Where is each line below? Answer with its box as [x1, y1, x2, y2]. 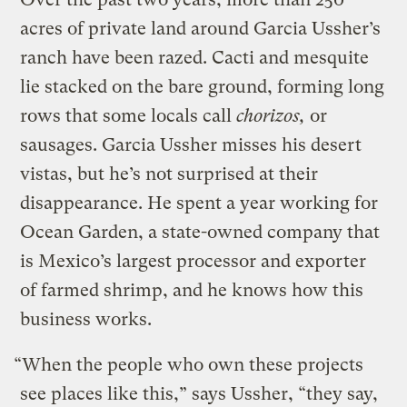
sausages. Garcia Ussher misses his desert [20, 134, 362, 155]
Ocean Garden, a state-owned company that [20, 221, 381, 243]
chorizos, [236, 104, 306, 126]
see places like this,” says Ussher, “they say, [20, 382, 379, 404]
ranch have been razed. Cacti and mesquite [20, 46, 370, 68]
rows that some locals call [20, 104, 237, 126]
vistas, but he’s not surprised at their [20, 163, 319, 184]
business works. [20, 308, 153, 330]
